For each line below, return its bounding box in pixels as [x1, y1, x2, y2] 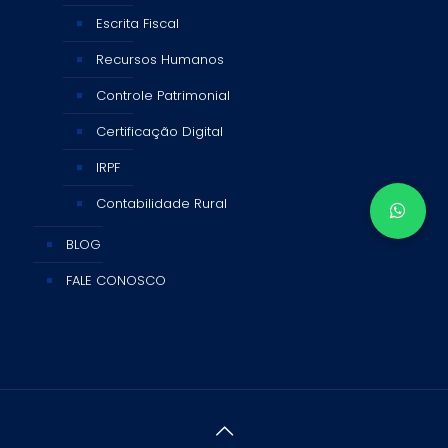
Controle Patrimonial [96, 85, 230, 105]
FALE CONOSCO [66, 270, 166, 290]
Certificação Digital [96, 121, 223, 141]
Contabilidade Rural [96, 193, 227, 213]
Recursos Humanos [96, 49, 224, 69]
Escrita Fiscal [96, 13, 179, 33]
